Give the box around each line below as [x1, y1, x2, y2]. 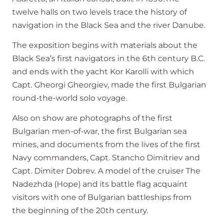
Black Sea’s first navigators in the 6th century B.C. [12, 54, 205, 63]
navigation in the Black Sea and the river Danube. [12, 20, 205, 30]
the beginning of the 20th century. [12, 206, 148, 216]
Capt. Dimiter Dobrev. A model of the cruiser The [12, 166, 200, 176]
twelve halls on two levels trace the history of [12, 7, 187, 17]
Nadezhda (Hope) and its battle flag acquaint [12, 179, 188, 189]
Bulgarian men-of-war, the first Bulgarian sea [12, 127, 187, 136]
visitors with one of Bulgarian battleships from [12, 193, 192, 202]
